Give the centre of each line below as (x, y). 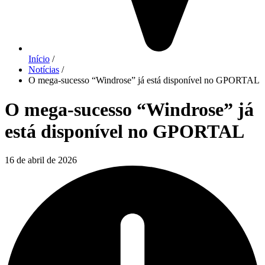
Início (39, 59)
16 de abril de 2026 (41, 160)
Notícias (44, 70)
